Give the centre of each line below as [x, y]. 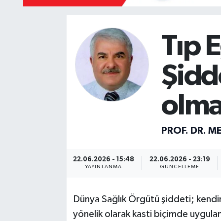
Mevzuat [45, 18]
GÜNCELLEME [180, 167]
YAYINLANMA [103, 167]
